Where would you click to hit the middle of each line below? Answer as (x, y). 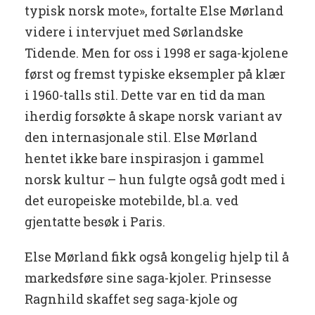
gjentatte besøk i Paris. (95, 222)
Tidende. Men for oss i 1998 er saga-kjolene (156, 53)
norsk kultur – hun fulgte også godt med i (155, 180)
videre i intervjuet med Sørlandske (134, 32)
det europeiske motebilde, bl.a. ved (131, 201)
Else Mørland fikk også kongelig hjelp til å (157, 257)
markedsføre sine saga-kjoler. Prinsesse (148, 278)
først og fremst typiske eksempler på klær (155, 74)
